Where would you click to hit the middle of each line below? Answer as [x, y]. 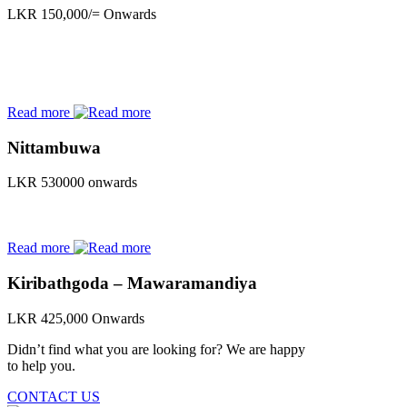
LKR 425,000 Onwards [76, 318]
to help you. [41, 365]
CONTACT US [54, 396]
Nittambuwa [54, 147]
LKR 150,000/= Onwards [82, 14]
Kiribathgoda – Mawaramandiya [132, 283]
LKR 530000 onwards [72, 183]
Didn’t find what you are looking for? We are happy [156, 349]
